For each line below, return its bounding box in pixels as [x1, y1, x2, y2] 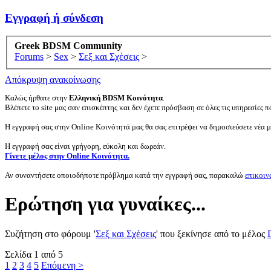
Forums [15, 51, 44, 62]
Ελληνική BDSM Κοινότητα [69, 93, 163, 103]
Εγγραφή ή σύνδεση [5, 11, 103, 24]
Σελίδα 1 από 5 [5, 249, 63, 260]
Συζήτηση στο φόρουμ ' [5, 228, 96, 239]
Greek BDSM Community [15, 41, 122, 51]
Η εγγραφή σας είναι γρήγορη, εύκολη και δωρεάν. [5, 142, 166, 151]
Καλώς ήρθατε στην [5, 93, 69, 103]
